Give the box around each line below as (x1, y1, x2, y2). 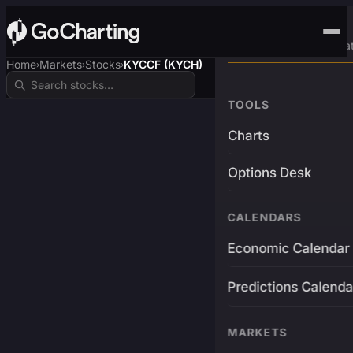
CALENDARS (227, 210, 302, 224)
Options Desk (227, 165, 311, 180)
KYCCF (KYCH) (124, 58, 203, 71)
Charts (227, 128, 269, 143)
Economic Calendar (227, 240, 350, 256)
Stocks (85, 58, 121, 71)
